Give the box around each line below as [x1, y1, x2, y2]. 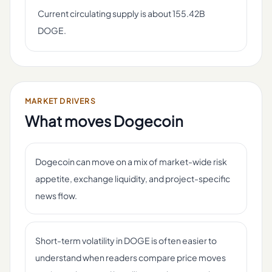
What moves [25, 112, 114, 130]
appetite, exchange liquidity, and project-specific [35, 173, 230, 184]
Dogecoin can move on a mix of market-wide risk [35, 156, 227, 167]
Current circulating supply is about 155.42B [38, 8, 205, 19]
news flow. [35, 190, 77, 201]
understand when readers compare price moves [35, 252, 226, 263]
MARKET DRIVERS [25, 97, 96, 106]
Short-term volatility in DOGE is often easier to [35, 235, 217, 246]
